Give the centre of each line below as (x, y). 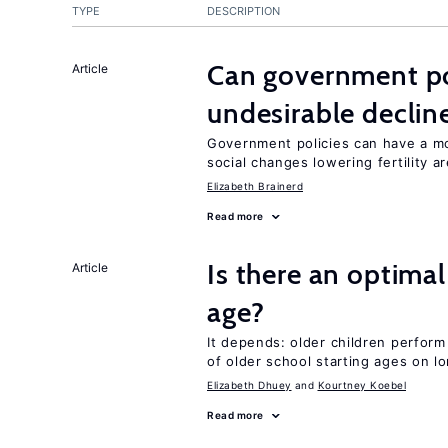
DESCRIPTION (243, 11)
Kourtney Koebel (361, 385)
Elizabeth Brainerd (255, 186)
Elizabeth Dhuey (249, 385)
